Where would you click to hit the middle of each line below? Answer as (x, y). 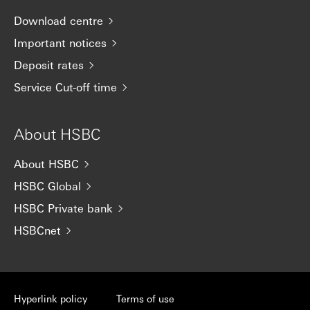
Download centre (58, 20)
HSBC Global (47, 186)
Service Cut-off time (65, 87)
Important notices (60, 43)
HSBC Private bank (63, 208)
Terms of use (145, 298)
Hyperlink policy (51, 298)
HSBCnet (37, 230)
